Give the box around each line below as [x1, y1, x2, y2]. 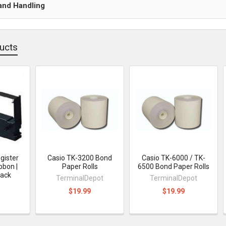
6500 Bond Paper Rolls [138, 162, 210, 171]
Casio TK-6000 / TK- [142, 153, 206, 162]
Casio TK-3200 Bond [47, 153, 112, 162]
